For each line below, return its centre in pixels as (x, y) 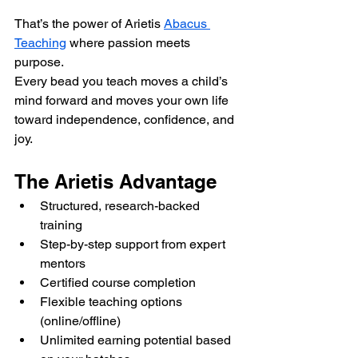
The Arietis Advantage (115, 182)
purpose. (39, 62)
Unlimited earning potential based (137, 340)
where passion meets (130, 43)
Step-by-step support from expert (134, 245)
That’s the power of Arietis (89, 24)
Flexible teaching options (113, 302)
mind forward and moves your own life (123, 101)
